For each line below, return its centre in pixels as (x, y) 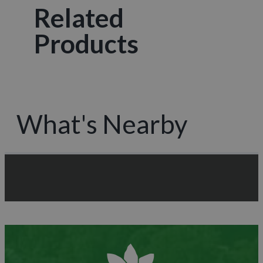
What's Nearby (102, 124)
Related (79, 18)
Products (86, 44)
